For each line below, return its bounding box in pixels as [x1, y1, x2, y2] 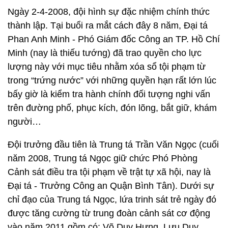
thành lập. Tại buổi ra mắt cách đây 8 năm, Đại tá [8, 20, 208, 31]
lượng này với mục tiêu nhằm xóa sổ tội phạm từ [8, 62, 206, 72]
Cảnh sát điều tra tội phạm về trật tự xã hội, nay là [8, 167, 211, 177]
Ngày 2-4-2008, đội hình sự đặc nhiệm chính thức [8, 7, 210, 17]
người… [8, 117, 41, 127]
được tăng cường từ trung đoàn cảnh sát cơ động [8, 208, 210, 218]
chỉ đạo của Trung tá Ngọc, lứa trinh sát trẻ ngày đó [8, 194, 216, 205]
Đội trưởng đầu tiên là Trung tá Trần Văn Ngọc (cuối [8, 139, 219, 150]
